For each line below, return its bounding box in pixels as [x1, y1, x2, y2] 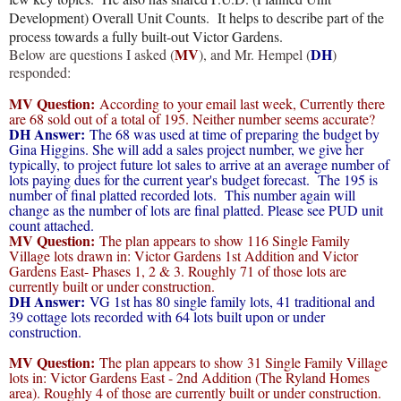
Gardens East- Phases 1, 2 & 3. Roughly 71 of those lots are [9, 260, 346, 280]
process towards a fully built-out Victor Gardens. [9, 26, 283, 46]
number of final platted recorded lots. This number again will [9, 184, 355, 204]
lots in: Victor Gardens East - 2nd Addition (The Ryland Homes [9, 367, 370, 387]
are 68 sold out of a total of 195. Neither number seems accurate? [9, 108, 375, 128]
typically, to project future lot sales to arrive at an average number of [9, 154, 389, 174]
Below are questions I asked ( [9, 44, 175, 64]
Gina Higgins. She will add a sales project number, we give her [9, 139, 363, 158]
